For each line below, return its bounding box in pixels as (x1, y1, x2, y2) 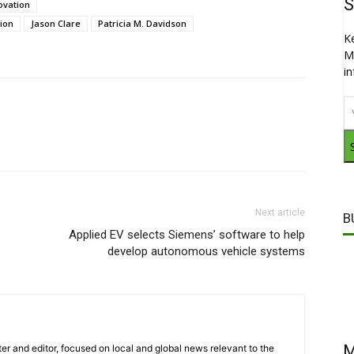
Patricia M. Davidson (98, 17, 186, 30)
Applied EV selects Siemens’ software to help (69, 228, 305, 243)
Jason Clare (31, 17, 81, 30)
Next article (255, 207, 305, 219)
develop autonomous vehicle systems (107, 244, 305, 259)
